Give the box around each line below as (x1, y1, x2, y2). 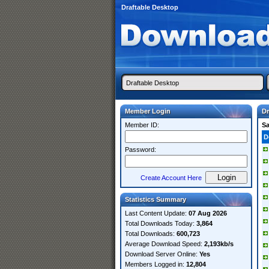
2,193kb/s (204, 240, 234, 247)
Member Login (125, 107, 171, 115)
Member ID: (125, 121, 159, 128)
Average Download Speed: (125, 240, 204, 247)
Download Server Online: (125, 250, 199, 258)
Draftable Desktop (121, 4, 178, 11)
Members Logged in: (125, 261, 186, 268)
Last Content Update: (125, 210, 189, 217)
